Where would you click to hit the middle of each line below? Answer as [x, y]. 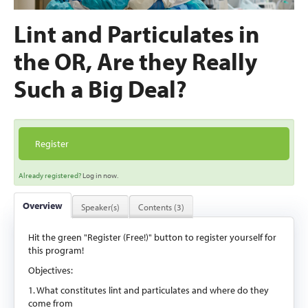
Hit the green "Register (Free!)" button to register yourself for [152, 237]
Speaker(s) [100, 207]
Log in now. [100, 175]
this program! [56, 250]
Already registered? [51, 175]
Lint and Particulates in [137, 34]
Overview [43, 205]
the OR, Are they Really [135, 61]
